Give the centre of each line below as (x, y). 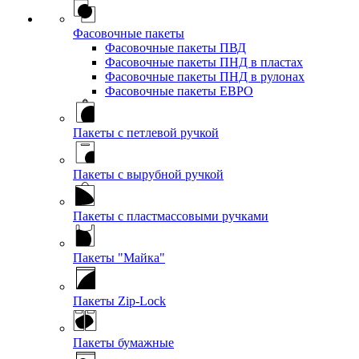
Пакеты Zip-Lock (119, 301)
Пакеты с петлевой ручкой (146, 133)
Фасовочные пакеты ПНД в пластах (204, 62)
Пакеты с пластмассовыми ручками (171, 216)
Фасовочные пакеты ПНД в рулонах (205, 77)
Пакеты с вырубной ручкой (148, 174)
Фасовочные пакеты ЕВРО (179, 91)
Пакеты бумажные (123, 343)
